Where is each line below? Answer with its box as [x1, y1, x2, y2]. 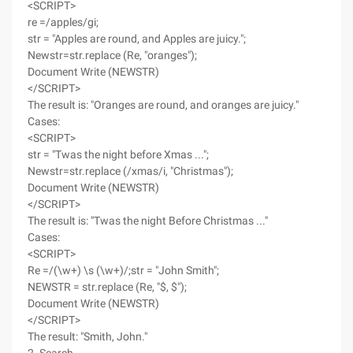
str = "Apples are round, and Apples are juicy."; [28, 32, 246, 45]
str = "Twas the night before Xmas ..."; [28, 148, 209, 161]
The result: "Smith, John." [28, 330, 147, 343]
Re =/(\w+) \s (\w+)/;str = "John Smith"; [28, 264, 219, 277]
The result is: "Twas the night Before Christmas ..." [28, 214, 268, 227]
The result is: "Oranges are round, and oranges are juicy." [28, 98, 299, 111]
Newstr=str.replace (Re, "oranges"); [28, 49, 197, 61]
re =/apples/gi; [28, 16, 98, 28]
